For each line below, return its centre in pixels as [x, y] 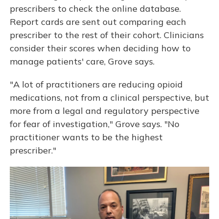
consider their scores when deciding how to [100, 48]
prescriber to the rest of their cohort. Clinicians [107, 35]
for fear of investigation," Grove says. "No [95, 124]
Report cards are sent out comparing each [98, 22]
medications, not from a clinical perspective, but [109, 98]
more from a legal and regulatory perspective [105, 111]
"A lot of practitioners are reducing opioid [96, 85]
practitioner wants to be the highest [86, 137]
